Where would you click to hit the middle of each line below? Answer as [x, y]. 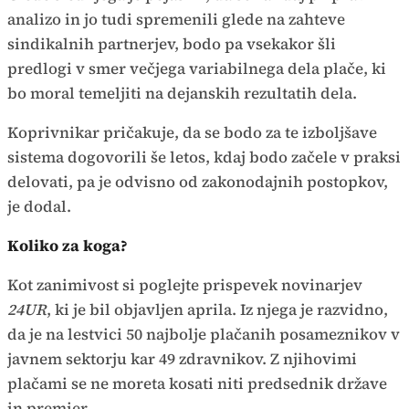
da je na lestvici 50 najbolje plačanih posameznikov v [204, 335]
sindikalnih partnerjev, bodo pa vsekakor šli [172, 44]
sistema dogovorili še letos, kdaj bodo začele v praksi [204, 157]
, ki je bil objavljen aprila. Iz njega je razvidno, [217, 310]
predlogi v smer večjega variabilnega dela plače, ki [197, 69]
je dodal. [39, 207]
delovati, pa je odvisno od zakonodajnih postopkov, [198, 182]
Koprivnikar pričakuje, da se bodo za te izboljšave [192, 133]
